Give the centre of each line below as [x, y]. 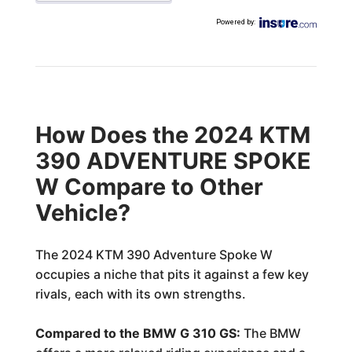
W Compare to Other [149, 187]
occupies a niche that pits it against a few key [172, 274]
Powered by [235, 22]
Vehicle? [82, 213]
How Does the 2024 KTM [172, 135]
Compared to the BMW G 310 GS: [137, 333]
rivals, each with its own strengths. [140, 294]
